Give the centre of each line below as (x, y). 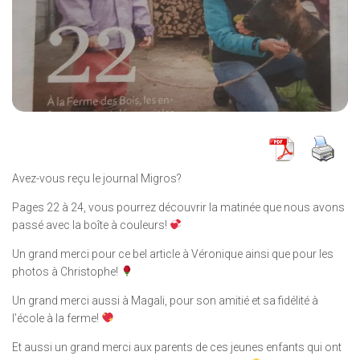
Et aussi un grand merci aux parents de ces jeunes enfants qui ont (177, 347)
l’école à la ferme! (57, 318)
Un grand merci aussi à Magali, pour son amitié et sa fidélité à (165, 300)
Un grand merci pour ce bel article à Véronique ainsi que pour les (173, 254)
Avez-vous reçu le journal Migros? (97, 178)
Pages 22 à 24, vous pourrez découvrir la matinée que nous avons (178, 207)
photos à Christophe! (66, 271)
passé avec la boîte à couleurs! (91, 225)
